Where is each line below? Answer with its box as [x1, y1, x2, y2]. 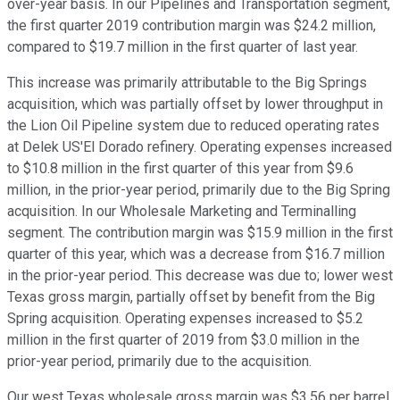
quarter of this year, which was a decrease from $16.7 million [7, 246, 385, 263]
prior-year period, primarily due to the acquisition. [7, 353, 312, 371]
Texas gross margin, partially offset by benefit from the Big [7, 288, 375, 306]
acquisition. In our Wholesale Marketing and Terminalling [7, 203, 356, 221]
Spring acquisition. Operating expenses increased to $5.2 [7, 310, 363, 328]
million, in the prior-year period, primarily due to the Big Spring [7, 181, 390, 199]
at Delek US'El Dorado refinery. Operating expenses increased [7, 138, 392, 156]
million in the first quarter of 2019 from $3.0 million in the [7, 331, 360, 349]
